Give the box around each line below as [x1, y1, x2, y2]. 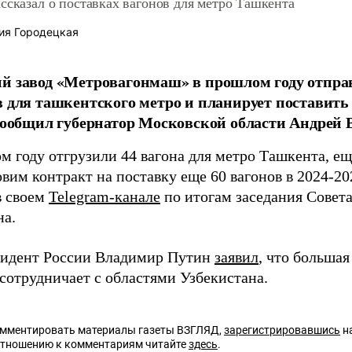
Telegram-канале [49, 188, 160, 205]
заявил [214, 248, 258, 266]
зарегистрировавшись [224, 324, 340, 336]
